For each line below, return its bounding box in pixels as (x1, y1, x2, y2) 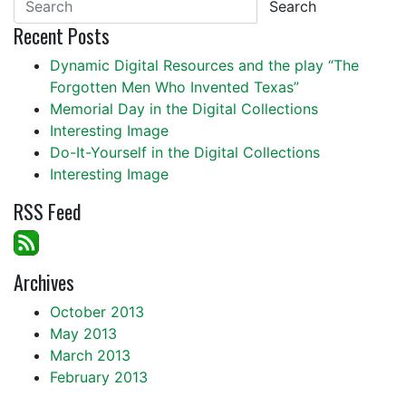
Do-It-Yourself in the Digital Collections (50, 143, 320, 161)
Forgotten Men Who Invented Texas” (50, 78, 299, 96)
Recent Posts (14, 21, 110, 50)
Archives (14, 267, 74, 296)
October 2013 (50, 303, 144, 321)
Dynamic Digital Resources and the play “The (50, 56, 359, 74)
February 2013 (50, 368, 148, 386)
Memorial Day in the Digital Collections (50, 100, 318, 118)
